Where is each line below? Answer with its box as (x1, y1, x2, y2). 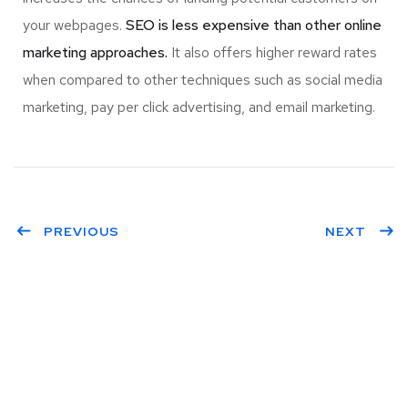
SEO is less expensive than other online (126, 15, 382, 36)
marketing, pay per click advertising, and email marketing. (23, 97, 375, 117)
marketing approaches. (23, 43, 168, 63)
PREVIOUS (44, 223, 119, 240)
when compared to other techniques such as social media (23, 70, 382, 90)
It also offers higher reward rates (168, 43, 377, 63)
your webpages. (23, 15, 126, 36)
